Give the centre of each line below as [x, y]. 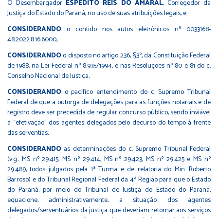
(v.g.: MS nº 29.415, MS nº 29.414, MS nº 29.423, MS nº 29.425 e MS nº [109, 159]
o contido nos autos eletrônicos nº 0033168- [136, 29]
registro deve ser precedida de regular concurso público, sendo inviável [109, 112]
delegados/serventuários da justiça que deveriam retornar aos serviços [109, 210]
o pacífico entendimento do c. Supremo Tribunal [136, 92]
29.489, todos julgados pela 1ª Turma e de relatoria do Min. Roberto [109, 169]
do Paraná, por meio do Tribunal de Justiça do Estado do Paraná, [109, 190]
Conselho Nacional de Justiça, [48, 76]
